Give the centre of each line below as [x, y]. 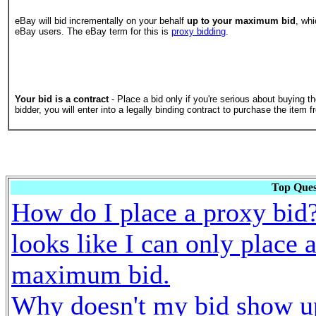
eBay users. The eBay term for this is [93, 31]
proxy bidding [199, 31]
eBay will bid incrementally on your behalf [101, 21]
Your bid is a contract [62, 99]
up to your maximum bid [241, 21]
